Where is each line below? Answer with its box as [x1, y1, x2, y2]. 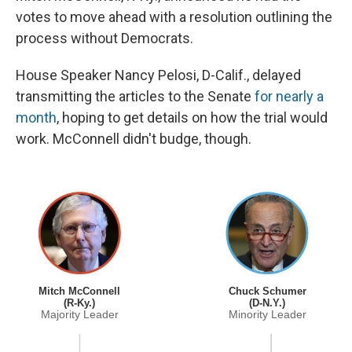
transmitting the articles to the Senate [16, 87, 255, 104]
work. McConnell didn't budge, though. [16, 130, 251, 147]
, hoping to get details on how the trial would [57, 108, 328, 126]
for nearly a [255, 87, 324, 104]
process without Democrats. [16, 29, 193, 46]
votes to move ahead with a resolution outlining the [16, 8, 332, 25]
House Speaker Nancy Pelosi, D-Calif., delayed [16, 66, 301, 83]
